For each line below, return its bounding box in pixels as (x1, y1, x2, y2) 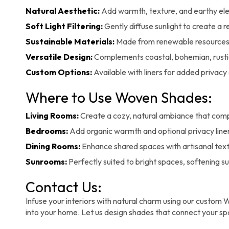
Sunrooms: (26, 156, 67, 167)
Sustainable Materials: (26, 36, 114, 47)
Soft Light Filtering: (26, 21, 103, 32)
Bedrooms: (26, 126, 68, 136)
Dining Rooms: (26, 141, 80, 152)
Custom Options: (26, 67, 92, 78)
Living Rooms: (26, 110, 79, 121)
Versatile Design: (26, 52, 93, 62)
